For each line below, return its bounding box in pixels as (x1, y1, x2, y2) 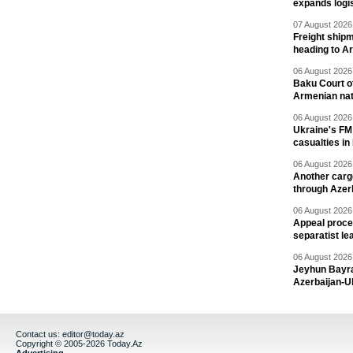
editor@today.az (62, 329, 124, 339)
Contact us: (16, 329, 62, 339)
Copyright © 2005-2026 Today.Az (16, 339, 143, 348)
